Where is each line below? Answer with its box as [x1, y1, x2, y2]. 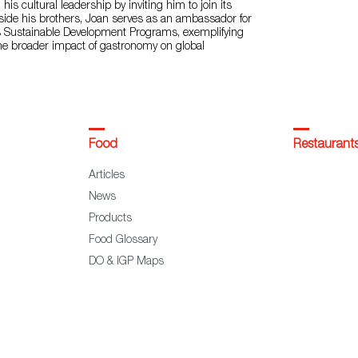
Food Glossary [88, 235, 157, 246]
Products [88, 213, 132, 225]
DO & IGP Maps [88, 257, 164, 268]
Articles [88, 170, 125, 181]
